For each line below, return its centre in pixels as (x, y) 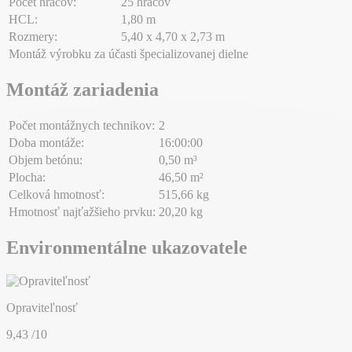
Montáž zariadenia (82, 89)
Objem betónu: (46, 159)
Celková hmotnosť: (57, 194)
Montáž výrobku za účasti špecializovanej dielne (128, 54)
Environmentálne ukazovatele (127, 247)
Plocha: (27, 177)
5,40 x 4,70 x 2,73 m (173, 37)
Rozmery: (33, 37)
